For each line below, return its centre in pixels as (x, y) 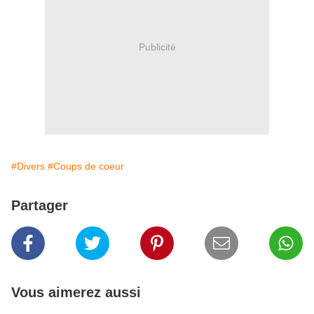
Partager (40, 206)
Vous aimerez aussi (76, 293)
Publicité (157, 47)
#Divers (28, 166)
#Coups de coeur (86, 166)
